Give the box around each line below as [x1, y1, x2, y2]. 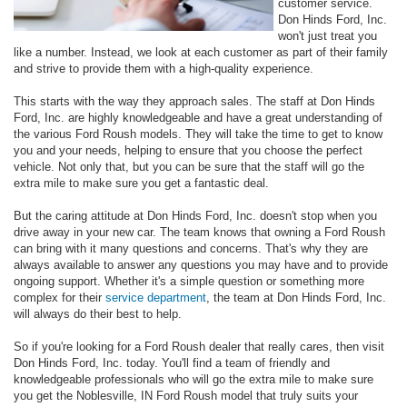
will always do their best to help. [14, 306, 182, 321]
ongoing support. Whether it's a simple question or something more [14, 273, 364, 288]
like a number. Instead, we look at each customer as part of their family [14, 45, 388, 59]
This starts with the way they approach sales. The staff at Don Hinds [14, 94, 375, 108]
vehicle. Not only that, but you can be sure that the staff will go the [14, 159, 364, 174]
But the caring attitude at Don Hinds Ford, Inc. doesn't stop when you [14, 208, 377, 223]
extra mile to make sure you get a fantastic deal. [14, 175, 269, 190]
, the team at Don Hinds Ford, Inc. [206, 290, 386, 304]
